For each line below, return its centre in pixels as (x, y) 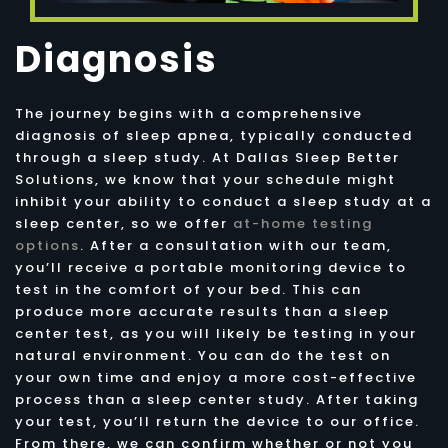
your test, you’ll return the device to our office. (217, 422)
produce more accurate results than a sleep (202, 312)
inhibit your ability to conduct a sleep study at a (223, 202)
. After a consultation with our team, (236, 246)
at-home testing (303, 224)
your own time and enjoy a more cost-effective (216, 378)
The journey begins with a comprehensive (189, 114)
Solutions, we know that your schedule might (205, 180)
